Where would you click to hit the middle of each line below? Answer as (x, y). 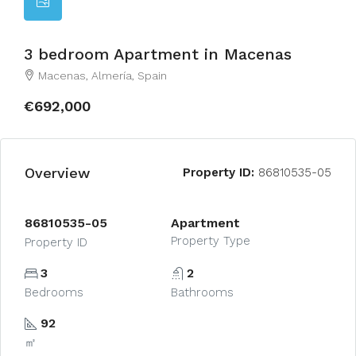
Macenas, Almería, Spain (103, 75)
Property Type (210, 241)
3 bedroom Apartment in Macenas (158, 54)
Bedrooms (54, 292)
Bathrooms (202, 292)
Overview (57, 172)
